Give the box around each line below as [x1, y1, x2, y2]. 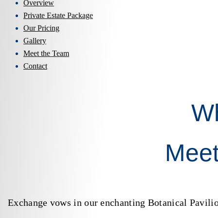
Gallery [23, 36, 46, 45]
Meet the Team [23, 49, 69, 57]
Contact [23, 62, 47, 70]
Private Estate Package [23, 11, 93, 19]
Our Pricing [23, 24, 59, 32]
